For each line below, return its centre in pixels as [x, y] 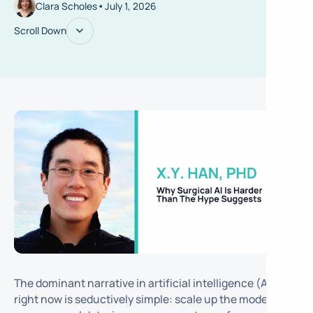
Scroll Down [40, 31]
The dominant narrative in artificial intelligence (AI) [144, 283]
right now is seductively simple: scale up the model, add [154, 299]
